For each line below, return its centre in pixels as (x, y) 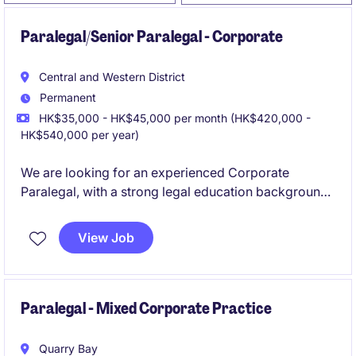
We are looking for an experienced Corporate (155, 172)
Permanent (66, 97)
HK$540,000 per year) (80, 135)
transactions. (58, 230)
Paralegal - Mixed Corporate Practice (146, 308)
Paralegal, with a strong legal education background (174, 192)
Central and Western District (110, 77)
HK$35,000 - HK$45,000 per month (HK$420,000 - (173, 118)
